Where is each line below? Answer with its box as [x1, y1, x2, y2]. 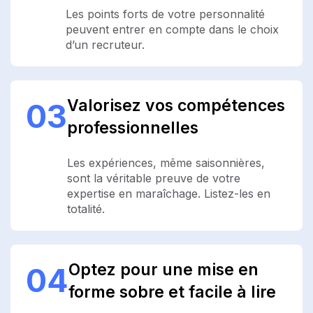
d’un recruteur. [66, 37, 145, 52]
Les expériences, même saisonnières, [67, 155, 265, 170]
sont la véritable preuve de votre [67, 170, 240, 185]
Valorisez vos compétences [67, 95, 285, 115]
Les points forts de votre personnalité [66, 6, 265, 21]
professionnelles [67, 117, 198, 138]
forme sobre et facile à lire [68, 282, 276, 302]
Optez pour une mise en [68, 259, 259, 279]
